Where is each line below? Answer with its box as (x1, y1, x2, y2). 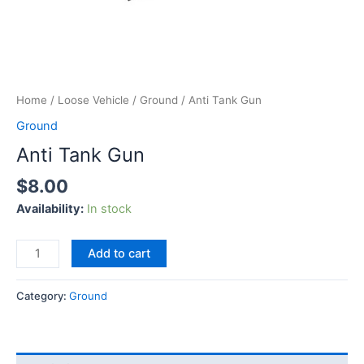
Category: (16, 288, 69, 302)
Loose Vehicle (58, 93, 129, 107)
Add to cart (87, 245, 150, 261)
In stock (87, 201, 132, 217)
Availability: (16, 201, 84, 217)
